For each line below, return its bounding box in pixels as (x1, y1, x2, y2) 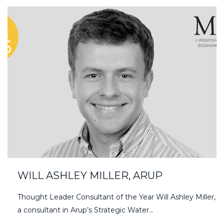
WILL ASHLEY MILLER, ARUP (17, 169, 162, 182)
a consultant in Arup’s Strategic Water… (17, 205, 153, 215)
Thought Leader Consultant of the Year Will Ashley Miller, (17, 192, 215, 202)
